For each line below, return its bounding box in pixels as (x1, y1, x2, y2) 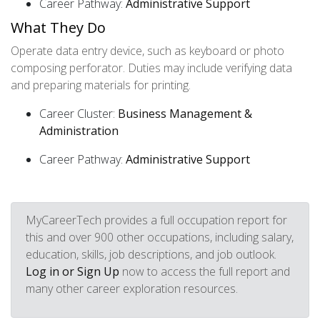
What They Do (11, 18, 106, 37)
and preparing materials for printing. (11, 77, 191, 93)
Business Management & (118, 106, 252, 121)
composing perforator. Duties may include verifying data (11, 60, 292, 76)
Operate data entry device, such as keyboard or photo (11, 43, 284, 59)
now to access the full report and (119, 264, 290, 279)
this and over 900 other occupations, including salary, (26, 229, 294, 245)
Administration (39, 123, 119, 139)
